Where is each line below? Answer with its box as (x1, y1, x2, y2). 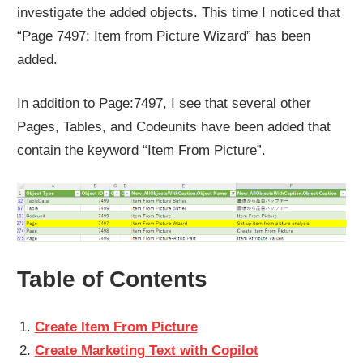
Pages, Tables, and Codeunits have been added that (17, 119, 331, 135)
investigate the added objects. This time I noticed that (17, 4, 341, 20)
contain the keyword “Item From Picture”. (17, 143, 267, 159)
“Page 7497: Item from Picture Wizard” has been (17, 28, 311, 44)
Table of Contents (17, 266, 208, 292)
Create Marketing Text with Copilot (34, 343, 258, 359)
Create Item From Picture (34, 319, 198, 335)
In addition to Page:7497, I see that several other (17, 96, 312, 112)
